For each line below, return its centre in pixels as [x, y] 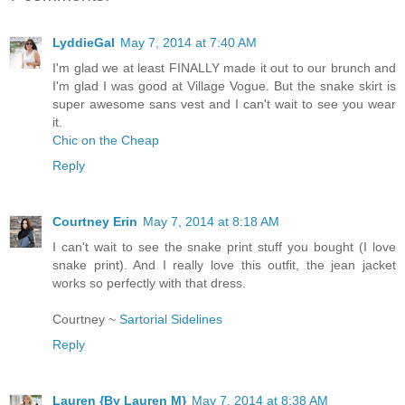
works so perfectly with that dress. [149, 283]
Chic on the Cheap [106, 140]
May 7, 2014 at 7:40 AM [188, 42]
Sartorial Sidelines [171, 319]
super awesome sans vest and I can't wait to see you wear [224, 104]
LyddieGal [84, 42]
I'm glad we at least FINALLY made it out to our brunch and [224, 67]
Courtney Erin [95, 221]
